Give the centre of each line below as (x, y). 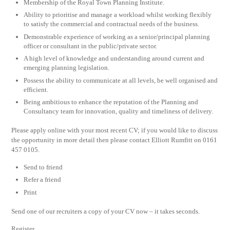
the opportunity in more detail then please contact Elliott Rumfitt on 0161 (114, 140)
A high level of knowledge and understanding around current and (114, 59)
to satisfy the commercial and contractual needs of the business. (112, 24)
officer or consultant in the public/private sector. (91, 46)
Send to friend (43, 167)
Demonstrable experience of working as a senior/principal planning (117, 36)
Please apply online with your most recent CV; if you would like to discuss (115, 130)
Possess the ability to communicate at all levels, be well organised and (121, 80)
